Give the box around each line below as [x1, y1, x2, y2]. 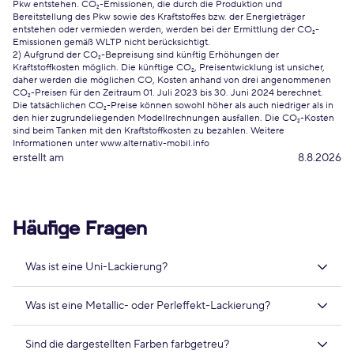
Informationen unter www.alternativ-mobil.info [13, 137, 209, 149]
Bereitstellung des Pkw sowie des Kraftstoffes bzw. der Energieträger [13, 11, 305, 23]
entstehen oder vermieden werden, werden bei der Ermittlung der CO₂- [13, 24, 319, 36]
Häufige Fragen [13, 217, 147, 242]
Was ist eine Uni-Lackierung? [25, 260, 168, 274]
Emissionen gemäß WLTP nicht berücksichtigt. [13, 36, 210, 48]
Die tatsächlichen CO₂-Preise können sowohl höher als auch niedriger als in [13, 100, 333, 111]
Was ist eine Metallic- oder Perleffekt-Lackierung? [25, 299, 270, 313]
